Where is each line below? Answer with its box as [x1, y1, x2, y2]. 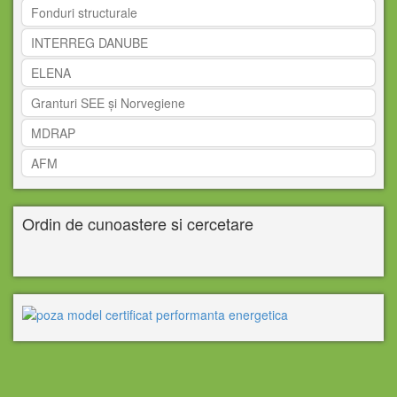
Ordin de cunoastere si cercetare [22, 212, 253, 236]
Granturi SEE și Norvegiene [31, 94, 185, 113]
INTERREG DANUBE [31, 34, 148, 52]
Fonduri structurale [31, 4, 137, 22]
